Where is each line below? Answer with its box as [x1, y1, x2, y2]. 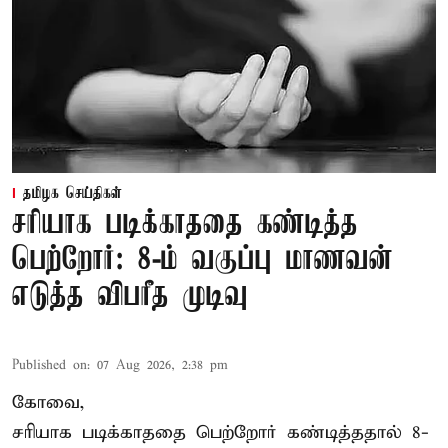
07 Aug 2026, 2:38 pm [97, 357, 228, 375]
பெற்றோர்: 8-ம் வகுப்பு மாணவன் [12, 243, 393, 279]
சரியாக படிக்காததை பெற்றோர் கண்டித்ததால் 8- [12, 421, 429, 445]
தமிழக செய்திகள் [23, 185, 122, 204]
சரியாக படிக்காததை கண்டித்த [12, 207, 358, 243]
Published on [12, 357, 87, 375]
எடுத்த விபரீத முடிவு [12, 279, 248, 315]
